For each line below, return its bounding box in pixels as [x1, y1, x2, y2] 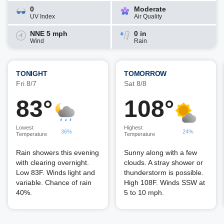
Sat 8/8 [124, 79, 146, 87]
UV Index [30, 13, 55, 20]
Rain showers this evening [16, 148, 99, 156]
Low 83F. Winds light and [16, 168, 95, 176]
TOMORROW [124, 69, 166, 77]
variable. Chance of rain [16, 178, 91, 186]
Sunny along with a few [124, 148, 197, 156]
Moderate [134, 5, 166, 13]
